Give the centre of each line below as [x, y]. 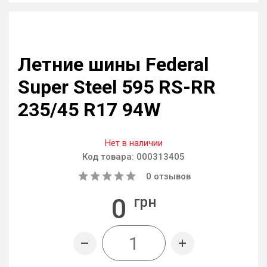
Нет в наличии [133, 143]
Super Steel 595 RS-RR [117, 87]
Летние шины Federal [113, 64]
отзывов [171, 176]
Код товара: [109, 157]
